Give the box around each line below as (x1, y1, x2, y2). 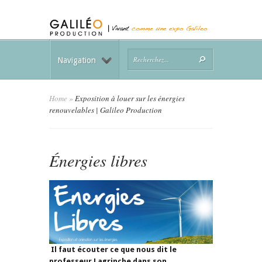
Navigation (57, 56, 96, 65)
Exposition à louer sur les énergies (73, 93, 185, 104)
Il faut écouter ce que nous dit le (49, 244, 177, 254)
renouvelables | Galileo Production (49, 105, 162, 116)
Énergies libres (49, 149, 147, 172)
